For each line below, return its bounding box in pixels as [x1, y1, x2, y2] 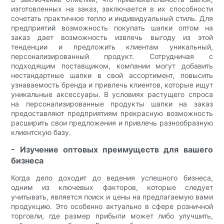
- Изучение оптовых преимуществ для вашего [11, 144, 213, 155]
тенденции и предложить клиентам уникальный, [11, 42, 213, 51]
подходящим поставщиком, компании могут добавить [11, 61, 213, 70]
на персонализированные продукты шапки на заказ [11, 99, 213, 108]
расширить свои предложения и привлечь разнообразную [11, 118, 213, 127]
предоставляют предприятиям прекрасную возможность [11, 109, 213, 118]
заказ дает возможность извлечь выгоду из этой [11, 33, 213, 42]
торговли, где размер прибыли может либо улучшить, [11, 211, 213, 220]
